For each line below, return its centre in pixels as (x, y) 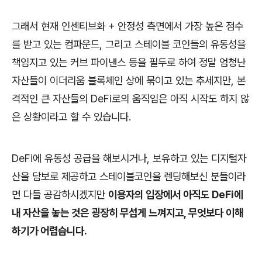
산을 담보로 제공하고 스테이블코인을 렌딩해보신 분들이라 (129, 176)
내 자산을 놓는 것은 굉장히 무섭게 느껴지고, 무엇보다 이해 (127, 212)
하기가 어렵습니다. (49, 230)
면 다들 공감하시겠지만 (58, 194)
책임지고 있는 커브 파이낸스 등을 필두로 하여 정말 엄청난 (129, 62)
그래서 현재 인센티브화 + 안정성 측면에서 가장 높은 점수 (127, 26)
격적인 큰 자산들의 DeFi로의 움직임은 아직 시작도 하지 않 (130, 98)
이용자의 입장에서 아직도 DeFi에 (175, 194)
